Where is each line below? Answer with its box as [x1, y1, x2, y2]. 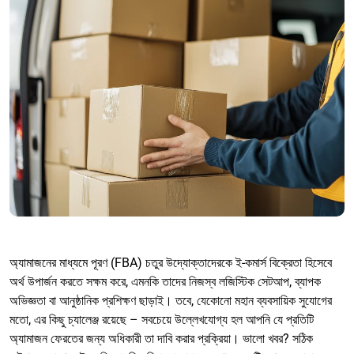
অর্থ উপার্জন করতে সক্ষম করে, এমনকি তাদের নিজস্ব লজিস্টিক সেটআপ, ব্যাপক [9, 273, 321, 289]
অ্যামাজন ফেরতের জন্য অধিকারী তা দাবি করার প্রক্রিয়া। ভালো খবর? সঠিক [9, 330, 313, 346]
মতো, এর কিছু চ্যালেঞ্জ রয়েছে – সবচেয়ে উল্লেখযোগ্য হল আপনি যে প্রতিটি [9, 311, 314, 327]
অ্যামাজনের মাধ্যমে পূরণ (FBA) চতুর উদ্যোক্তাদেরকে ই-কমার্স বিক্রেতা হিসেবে [9, 254, 332, 270]
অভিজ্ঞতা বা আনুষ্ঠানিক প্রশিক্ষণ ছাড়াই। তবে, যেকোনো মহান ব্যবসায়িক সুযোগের [9, 292, 332, 308]
